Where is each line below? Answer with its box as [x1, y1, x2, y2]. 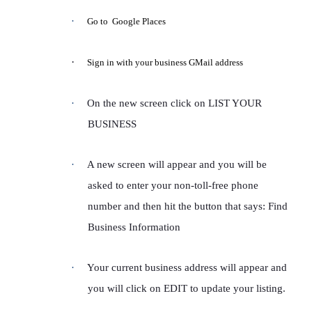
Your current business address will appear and [87, 262, 287, 273]
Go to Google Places [87, 16, 166, 26]
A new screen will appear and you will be [87, 159, 267, 170]
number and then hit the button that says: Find [88, 201, 288, 212]
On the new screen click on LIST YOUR [87, 97, 262, 109]
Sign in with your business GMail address [87, 57, 243, 68]
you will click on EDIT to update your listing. [88, 283, 286, 294]
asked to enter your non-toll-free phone [88, 180, 258, 191]
